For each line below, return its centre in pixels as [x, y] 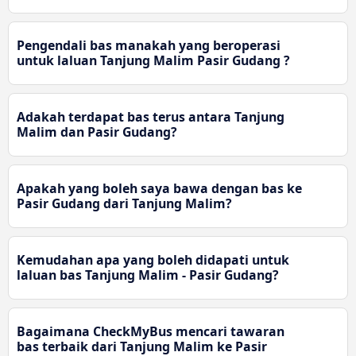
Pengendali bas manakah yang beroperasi [149, 46]
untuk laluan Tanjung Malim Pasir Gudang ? [153, 61]
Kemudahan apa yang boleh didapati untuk [153, 260]
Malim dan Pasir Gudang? [97, 132]
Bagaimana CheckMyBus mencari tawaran [151, 332]
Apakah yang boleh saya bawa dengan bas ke [159, 189]
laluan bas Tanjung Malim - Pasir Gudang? [148, 275]
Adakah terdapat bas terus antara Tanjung [151, 117]
